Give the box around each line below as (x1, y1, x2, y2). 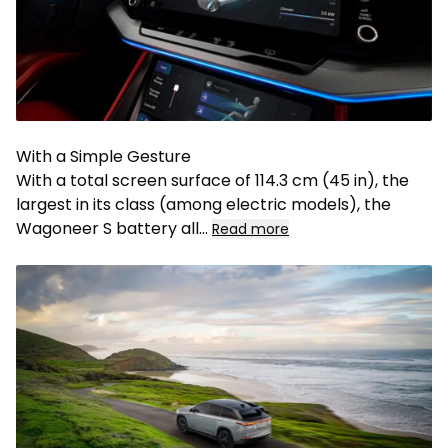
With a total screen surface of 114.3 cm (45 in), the (16, 169, 409, 193)
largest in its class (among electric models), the (16, 193, 391, 217)
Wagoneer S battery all (16, 217, 199, 241)
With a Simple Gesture (16, 145, 191, 169)
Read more (212, 219, 289, 240)
